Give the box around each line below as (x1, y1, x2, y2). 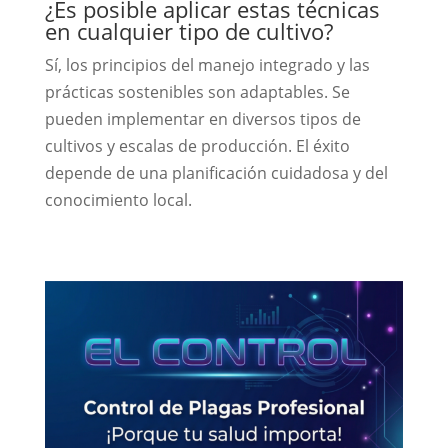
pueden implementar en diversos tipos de (44, 107, 361, 130)
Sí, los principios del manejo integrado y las (44, 53, 370, 76)
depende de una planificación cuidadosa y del (44, 161, 388, 184)
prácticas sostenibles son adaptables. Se (44, 80, 350, 103)
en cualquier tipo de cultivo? (44, 15, 333, 46)
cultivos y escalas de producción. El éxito (44, 134, 350, 157)
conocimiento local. (44, 188, 192, 211)
